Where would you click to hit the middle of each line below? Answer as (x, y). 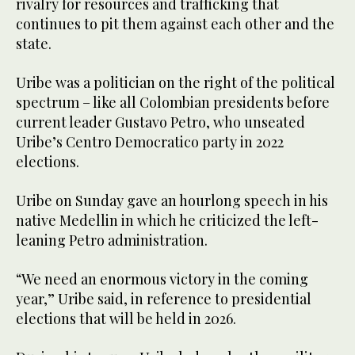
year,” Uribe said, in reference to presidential (164, 299)
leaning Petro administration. (112, 240)
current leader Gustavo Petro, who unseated (160, 122)
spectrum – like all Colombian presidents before (173, 103)
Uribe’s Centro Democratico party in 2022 (150, 142)
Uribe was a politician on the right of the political (176, 83)
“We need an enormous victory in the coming (162, 279)
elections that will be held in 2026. (126, 319)
